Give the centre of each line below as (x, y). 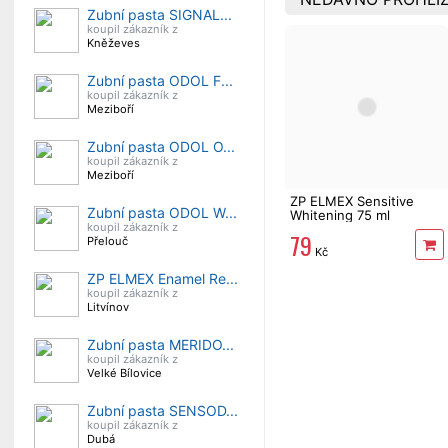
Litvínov (108, 307)
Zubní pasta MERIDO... (160, 344)
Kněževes (113, 43)
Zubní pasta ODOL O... (161, 146)
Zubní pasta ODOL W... (162, 212)
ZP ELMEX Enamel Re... (162, 278)
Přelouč (107, 241)
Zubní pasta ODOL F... (160, 80)
